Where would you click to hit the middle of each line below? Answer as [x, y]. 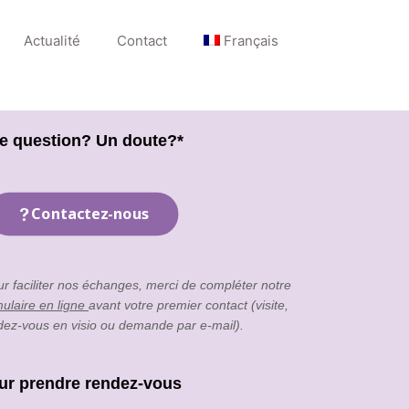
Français [251, 41]
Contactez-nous [90, 214]
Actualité [52, 41]
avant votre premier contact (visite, [188, 305]
